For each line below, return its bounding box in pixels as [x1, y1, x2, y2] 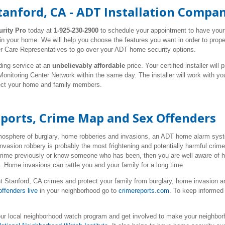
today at [28, 27, 52, 34]
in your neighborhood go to [38, 187, 119, 194]
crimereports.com [119, 187, 169, 194]
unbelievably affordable [52, 62, 125, 69]
